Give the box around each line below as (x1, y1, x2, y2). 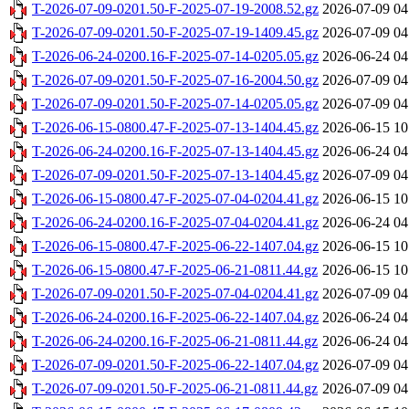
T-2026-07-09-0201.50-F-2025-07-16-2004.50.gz (32, 72, 319, 89)
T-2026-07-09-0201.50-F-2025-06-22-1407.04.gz (32, 357, 319, 373)
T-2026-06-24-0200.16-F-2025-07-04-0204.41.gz (32, 215, 319, 231)
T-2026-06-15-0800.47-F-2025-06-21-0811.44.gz (32, 262, 318, 278)
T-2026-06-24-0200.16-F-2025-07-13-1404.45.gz (32, 143, 319, 160)
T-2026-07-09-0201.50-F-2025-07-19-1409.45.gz (32, 25, 319, 41)
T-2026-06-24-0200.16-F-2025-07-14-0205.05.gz (32, 48, 319, 65)
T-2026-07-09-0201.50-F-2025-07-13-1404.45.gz (32, 167, 319, 184)
